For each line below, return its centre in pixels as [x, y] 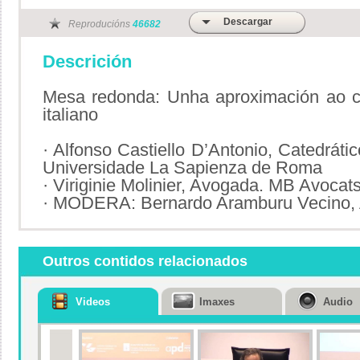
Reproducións [100, 24]
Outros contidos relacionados [145, 261]
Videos [93, 302]
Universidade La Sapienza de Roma [182, 168]
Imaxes [217, 302]
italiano [70, 115]
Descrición [87, 61]
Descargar [248, 22]
